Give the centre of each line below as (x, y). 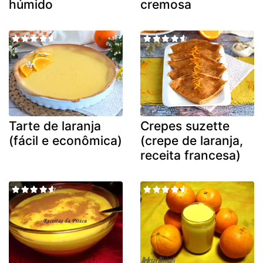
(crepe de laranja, (192, 140)
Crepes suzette (185, 126)
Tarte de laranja (55, 126)
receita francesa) (190, 155)
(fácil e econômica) (65, 140)
